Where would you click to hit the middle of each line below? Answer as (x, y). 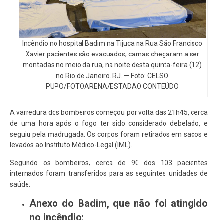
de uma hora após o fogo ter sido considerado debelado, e (109, 123)
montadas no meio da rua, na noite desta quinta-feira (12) (112, 65)
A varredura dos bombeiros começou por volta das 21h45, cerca (109, 112)
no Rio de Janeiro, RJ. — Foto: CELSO (112, 75)
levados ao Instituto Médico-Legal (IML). (71, 145)
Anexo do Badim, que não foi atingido (119, 203)
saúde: (20, 184)
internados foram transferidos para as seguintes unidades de (109, 173)
